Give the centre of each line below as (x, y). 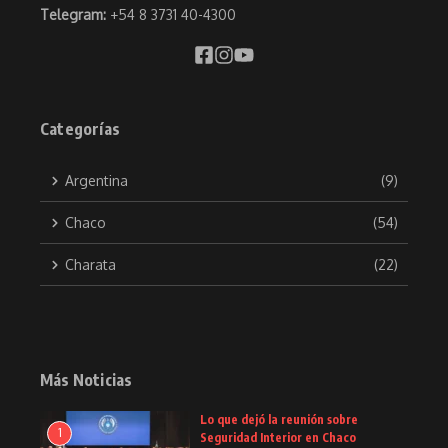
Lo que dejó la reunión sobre (279, 420)
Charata (90, 265)
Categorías (80, 129)
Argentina (96, 181)
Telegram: (75, 15)
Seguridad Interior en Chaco (278, 438)
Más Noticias (86, 380)
